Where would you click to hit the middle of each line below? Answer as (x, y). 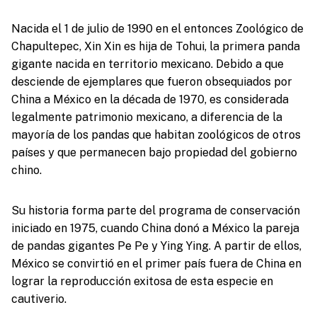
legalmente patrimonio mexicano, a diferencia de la (146, 117)
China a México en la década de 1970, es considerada (150, 99)
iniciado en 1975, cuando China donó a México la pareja (155, 228)
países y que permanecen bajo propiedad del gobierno (154, 152)
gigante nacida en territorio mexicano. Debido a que (147, 64)
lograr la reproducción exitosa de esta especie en (142, 281)
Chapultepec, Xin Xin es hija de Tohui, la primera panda (155, 46)
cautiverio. (39, 299)
